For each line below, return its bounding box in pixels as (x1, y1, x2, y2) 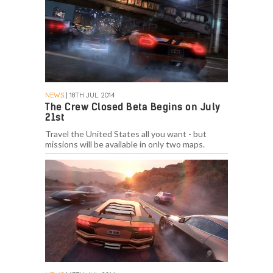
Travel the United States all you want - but (45, 129, 207, 140)
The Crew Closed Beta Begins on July (45, 101, 221, 113)
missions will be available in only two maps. (45, 139, 205, 150)
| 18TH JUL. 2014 (64, 91, 115, 100)
